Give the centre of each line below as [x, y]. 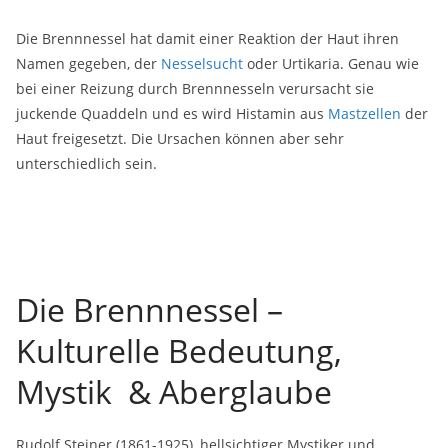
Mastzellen [364, 113]
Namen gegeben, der [88, 63]
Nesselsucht [202, 63]
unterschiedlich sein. [86, 163]
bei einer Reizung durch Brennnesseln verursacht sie [195, 88]
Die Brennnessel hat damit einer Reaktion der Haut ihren [207, 38]
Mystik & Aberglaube [174, 391]
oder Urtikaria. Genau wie [331, 63]
